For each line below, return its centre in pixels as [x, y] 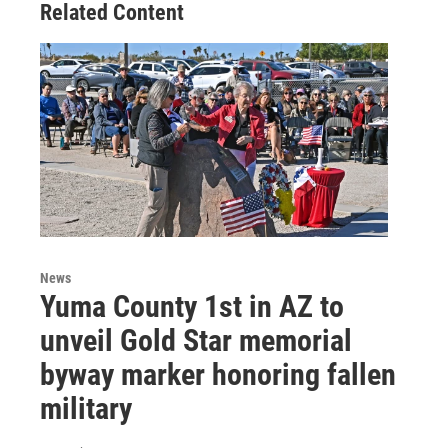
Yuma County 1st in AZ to [192, 307]
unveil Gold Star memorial [196, 341]
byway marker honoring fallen [218, 375]
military [86, 409]
